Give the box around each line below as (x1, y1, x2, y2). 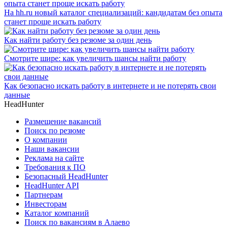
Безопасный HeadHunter (24, 172, 108, 181)
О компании (24, 135, 67, 144)
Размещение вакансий (24, 117, 101, 126)
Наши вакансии (24, 144, 79, 153)
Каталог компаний (24, 208, 89, 217)
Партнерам (24, 190, 63, 199)
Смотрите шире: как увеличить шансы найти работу (4, 53, 186, 63)
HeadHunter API (24, 181, 79, 190)
